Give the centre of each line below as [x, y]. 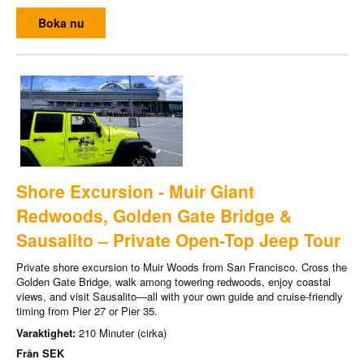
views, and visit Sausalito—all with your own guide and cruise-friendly [180, 297]
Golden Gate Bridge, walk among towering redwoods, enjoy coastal [173, 282]
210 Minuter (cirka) [123, 333]
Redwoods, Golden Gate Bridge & [154, 216]
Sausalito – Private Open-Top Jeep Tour [178, 240]
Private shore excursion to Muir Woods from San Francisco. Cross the [182, 267]
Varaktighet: [48, 333]
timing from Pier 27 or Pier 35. [87, 311]
